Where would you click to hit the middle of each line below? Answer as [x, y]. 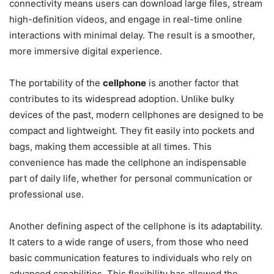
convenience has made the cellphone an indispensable [128, 162]
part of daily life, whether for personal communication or [131, 178]
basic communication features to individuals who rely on [131, 257]
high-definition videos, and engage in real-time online [126, 19]
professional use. [46, 194]
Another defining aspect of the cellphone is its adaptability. [136, 226]
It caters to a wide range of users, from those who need [129, 242]
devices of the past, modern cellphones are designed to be [136, 114]
